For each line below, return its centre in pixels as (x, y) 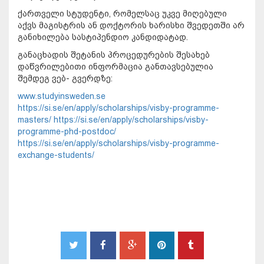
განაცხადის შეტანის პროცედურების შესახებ (114, 55)
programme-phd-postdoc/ (67, 132)
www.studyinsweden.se (62, 96)
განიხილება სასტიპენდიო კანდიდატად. (103, 37)
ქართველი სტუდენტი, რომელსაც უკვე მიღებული (122, 14)
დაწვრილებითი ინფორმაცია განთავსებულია (115, 67)
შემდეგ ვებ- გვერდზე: (65, 79)
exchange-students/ (56, 155)
